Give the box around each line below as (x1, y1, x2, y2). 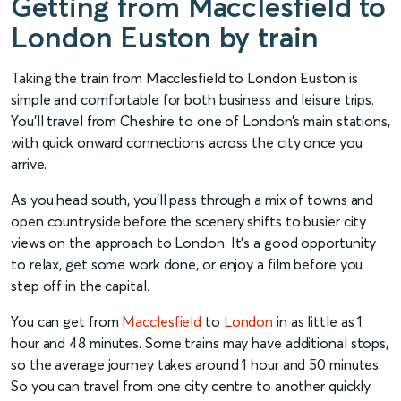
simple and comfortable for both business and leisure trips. (11, 90, 375, 109)
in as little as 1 (273, 312, 363, 331)
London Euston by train (11, 20, 319, 55)
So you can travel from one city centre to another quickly (11, 377, 371, 396)
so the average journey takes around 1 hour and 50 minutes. (11, 355, 382, 374)
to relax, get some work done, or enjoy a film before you (11, 255, 363, 274)
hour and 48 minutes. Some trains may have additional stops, (11, 334, 389, 353)
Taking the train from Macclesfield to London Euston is (11, 69, 358, 88)
